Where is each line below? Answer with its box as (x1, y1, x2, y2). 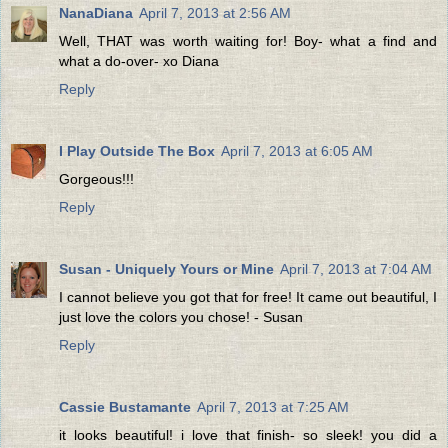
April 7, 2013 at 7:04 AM (280, 260, 432, 277)
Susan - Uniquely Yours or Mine (59, 260, 274, 277)
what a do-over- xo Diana (59, 52, 219, 69)
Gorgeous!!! (59, 170, 134, 187)
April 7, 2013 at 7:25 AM (197, 398, 349, 415)
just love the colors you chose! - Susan (59, 308, 303, 325)
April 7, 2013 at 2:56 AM (139, 4, 291, 21)
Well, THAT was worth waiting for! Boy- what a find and (59, 32, 437, 49)
